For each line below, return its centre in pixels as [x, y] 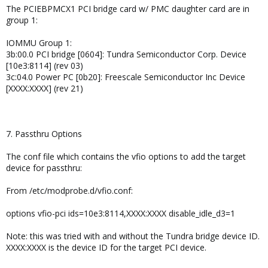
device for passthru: [44, 168]
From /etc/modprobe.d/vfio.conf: [69, 191]
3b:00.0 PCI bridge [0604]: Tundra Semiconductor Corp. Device [126, 54]
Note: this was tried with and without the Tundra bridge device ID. [133, 236]
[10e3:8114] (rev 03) [45, 66]
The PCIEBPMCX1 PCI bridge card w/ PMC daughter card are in [128, 9]
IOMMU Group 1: [39, 43]
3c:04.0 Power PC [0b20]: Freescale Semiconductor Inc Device [126, 77]
